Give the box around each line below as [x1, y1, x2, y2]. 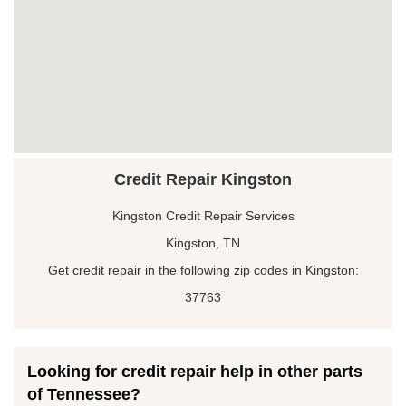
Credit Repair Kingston [114, 169, 292, 188]
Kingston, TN [166, 235, 240, 250]
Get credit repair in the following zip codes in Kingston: [47, 262, 359, 277]
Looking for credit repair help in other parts [27, 362, 362, 381]
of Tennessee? [27, 384, 140, 403]
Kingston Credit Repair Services [111, 208, 295, 223]
